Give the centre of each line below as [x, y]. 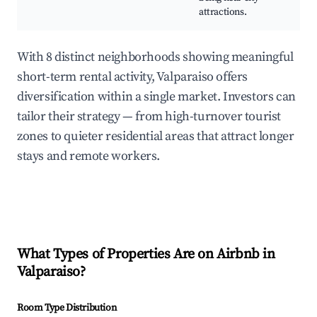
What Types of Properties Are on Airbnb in [146, 255]
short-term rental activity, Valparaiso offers [133, 77]
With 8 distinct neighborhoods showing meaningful [155, 57]
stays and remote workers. [89, 156]
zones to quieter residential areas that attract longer [156, 137]
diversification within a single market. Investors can [156, 97]
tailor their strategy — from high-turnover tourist [149, 117]
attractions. [223, 12]
